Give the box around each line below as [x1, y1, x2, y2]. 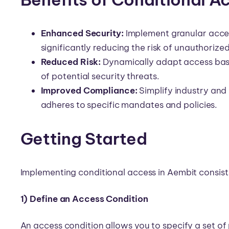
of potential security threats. [40, 70, 159, 82]
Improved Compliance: [40, 84, 138, 96]
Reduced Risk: [40, 56, 101, 67]
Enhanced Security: [40, 27, 124, 39]
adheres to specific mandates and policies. [40, 99, 218, 110]
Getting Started [20, 128, 147, 149]
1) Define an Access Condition [20, 193, 148, 204]
